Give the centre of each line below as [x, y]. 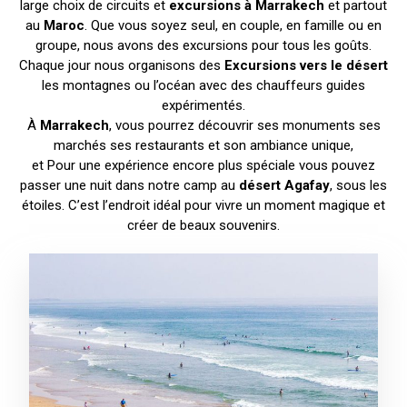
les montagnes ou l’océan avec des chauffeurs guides [203, 85]
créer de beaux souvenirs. [203, 225]
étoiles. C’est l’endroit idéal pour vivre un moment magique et [203, 205]
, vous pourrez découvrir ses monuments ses [244, 125]
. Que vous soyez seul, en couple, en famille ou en [233, 25]
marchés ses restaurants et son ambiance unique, [203, 145]
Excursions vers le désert [306, 65]
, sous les [358, 185]
